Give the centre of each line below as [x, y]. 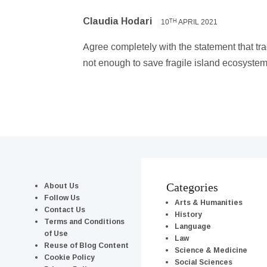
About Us [61, 185]
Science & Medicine [211, 250]
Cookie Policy [69, 257]
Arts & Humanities [209, 202]
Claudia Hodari [117, 21]
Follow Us [62, 197]
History [188, 214]
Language [193, 226]
